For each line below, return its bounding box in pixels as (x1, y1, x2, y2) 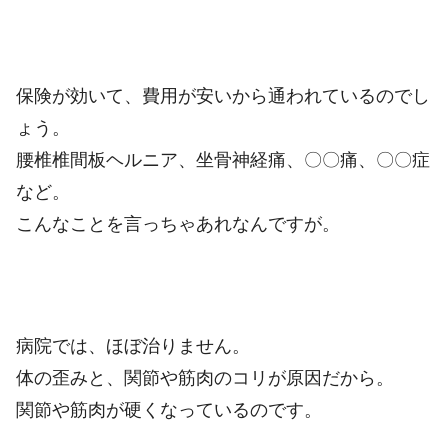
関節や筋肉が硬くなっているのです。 (16, 399, 322, 420)
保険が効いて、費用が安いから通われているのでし (16, 86, 430, 107)
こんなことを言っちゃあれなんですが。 (16, 214, 340, 235)
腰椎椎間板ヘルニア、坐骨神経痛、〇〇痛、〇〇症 (16, 150, 430, 171)
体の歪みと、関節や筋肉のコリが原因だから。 (16, 367, 394, 388)
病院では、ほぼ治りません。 (16, 335, 250, 356)
